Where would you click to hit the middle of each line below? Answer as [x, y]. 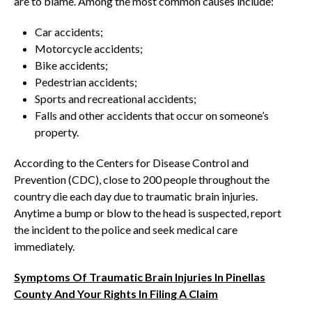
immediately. [44, 246]
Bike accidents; [71, 65]
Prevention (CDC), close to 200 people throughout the [142, 179]
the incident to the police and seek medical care [126, 229]
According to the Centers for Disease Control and [131, 163]
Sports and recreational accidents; [116, 99]
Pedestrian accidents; [86, 82]
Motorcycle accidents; [89, 48]
